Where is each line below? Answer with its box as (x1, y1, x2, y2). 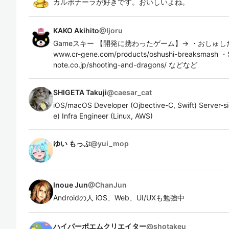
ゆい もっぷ (53, 139, 90, 148)
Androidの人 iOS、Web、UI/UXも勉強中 (53, 193, 185, 202)
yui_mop (98, 139, 129, 148)
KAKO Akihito (53, 26, 99, 35)
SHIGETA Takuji (53, 88, 107, 97)
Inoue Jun (53, 180, 88, 189)
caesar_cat (114, 88, 152, 97)
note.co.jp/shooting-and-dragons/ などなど (53, 60, 197, 69)
